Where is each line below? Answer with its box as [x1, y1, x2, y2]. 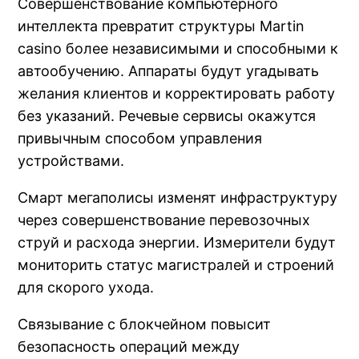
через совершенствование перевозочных [18, 211, 311, 228]
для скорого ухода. [18, 278, 155, 296]
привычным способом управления [18, 129, 263, 147]
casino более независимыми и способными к [18, 39, 339, 57]
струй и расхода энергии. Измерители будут [18, 233, 337, 251]
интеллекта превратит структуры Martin [18, 17, 305, 34]
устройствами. [18, 151, 125, 169]
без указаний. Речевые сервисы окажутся [18, 107, 317, 124]
